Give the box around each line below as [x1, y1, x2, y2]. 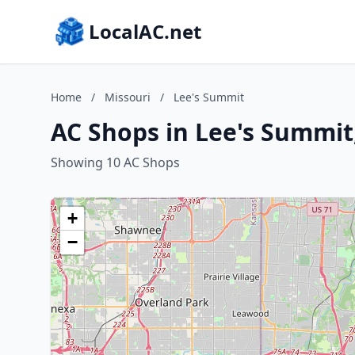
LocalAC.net [89, 18, 201, 44]
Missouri [105, 90, 151, 105]
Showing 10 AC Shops [51, 154, 180, 171]
